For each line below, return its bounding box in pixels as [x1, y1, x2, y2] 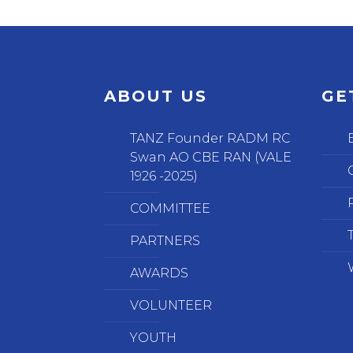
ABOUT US [104, 87, 208, 106]
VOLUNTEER [130, 298, 213, 313]
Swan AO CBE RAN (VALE [130, 150, 292, 165]
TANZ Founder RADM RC [130, 131, 292, 146]
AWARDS [130, 266, 189, 281]
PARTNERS [130, 233, 201, 248]
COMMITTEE [130, 201, 211, 216]
